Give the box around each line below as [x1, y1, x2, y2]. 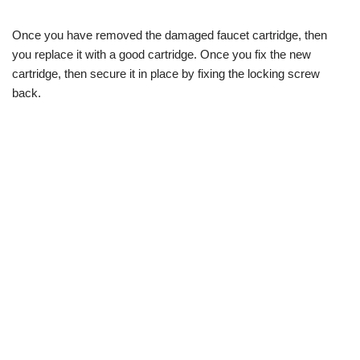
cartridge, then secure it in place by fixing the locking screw [12, 66, 320, 80]
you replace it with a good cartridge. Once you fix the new [12, 47, 311, 61]
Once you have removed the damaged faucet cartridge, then [12, 27, 327, 42]
